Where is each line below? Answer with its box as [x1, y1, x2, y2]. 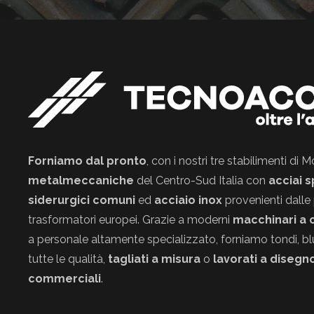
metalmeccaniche [28, 174, 134, 187]
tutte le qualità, [28, 252, 108, 266]
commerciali [28, 272, 101, 285]
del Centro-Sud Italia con [134, 174, 268, 187]
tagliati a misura [108, 252, 200, 266]
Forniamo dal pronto [28, 154, 146, 168]
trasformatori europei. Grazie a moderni [28, 213, 233, 226]
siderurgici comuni [28, 193, 135, 207]
